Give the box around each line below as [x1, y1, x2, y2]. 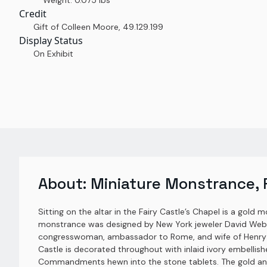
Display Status [19, 34, 83, 47]
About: [38, 173, 91, 194]
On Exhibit [33, 48, 73, 59]
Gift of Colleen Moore [33, 21, 119, 32]
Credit [19, 7, 46, 20]
